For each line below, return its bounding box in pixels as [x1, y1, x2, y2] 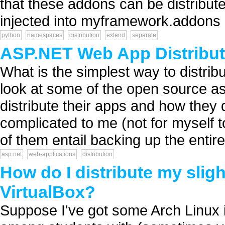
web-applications [29, 151, 75, 158]
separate [132, 32, 156, 39]
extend [106, 32, 125, 39]
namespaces [27, 32, 62, 39]
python [2, 32, 20, 39]
